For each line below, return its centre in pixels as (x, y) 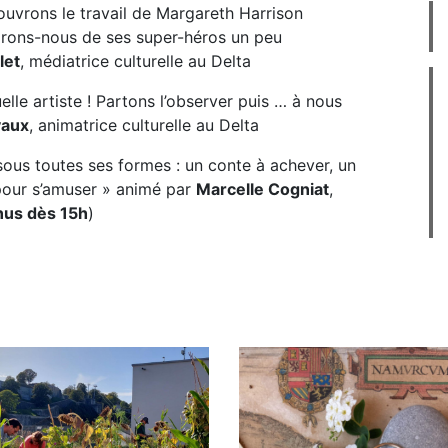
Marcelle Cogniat (262, 189)
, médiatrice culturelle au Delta (135, 61)
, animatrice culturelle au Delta (144, 125)
